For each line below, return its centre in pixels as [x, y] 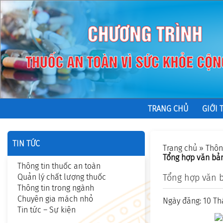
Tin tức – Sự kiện [47, 210]
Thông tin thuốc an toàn [59, 166]
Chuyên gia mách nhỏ [55, 199]
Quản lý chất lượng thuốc [62, 177]
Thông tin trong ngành [56, 188]
